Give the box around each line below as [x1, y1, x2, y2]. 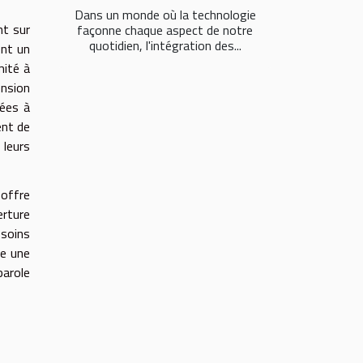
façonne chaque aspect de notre [77, 20, 253, 41]
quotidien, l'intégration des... [88, 36, 241, 56]
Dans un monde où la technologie [74, 5, 256, 25]
